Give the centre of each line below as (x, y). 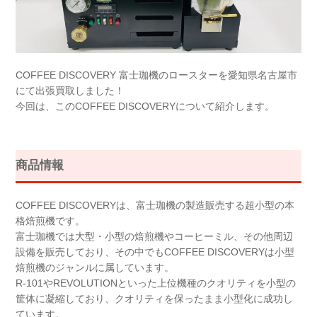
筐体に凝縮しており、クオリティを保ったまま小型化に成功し (155, 298)
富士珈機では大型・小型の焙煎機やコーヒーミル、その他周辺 (155, 236)
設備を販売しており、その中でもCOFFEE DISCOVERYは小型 (155, 252)
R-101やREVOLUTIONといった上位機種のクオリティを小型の (156, 283)
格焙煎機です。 (51, 220)
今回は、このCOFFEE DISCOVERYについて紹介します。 (145, 106)
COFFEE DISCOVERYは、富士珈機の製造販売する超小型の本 (155, 205)
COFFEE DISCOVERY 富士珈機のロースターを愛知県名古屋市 (157, 75)
